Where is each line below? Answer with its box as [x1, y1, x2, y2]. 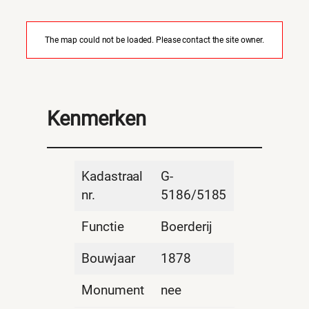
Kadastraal [81, 169, 143, 185]
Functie [81, 219, 124, 235]
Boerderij [161, 219, 213, 235]
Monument [81, 283, 144, 299]
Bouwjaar [81, 251, 135, 267]
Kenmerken [47, 107, 147, 130]
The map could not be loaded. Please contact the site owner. [44, 34, 265, 45]
